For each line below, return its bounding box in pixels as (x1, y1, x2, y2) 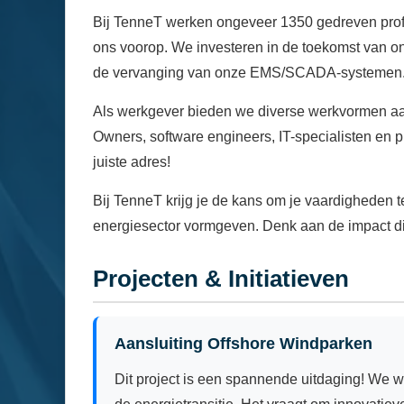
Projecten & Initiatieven (93, 265, 349, 291)
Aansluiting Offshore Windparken (115, 334, 372, 353)
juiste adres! (93, 153, 170, 170)
